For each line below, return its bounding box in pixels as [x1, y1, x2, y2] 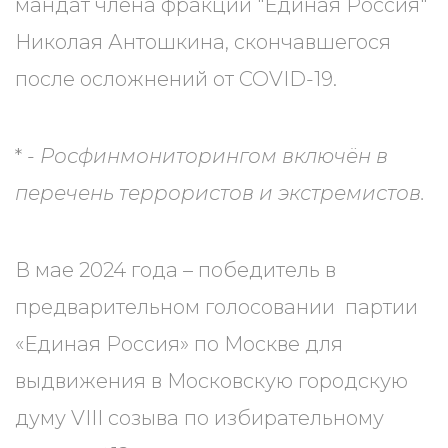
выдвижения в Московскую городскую [15, 369, 408, 393]
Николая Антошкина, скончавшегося [15, 30, 391, 54]
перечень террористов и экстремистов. [15, 181, 425, 205]
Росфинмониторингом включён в [40, 144, 388, 168]
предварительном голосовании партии [15, 295, 418, 319]
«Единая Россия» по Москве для [15, 332, 343, 356]
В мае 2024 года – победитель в [15, 258, 336, 282]
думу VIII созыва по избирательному [15, 406, 384, 430]
